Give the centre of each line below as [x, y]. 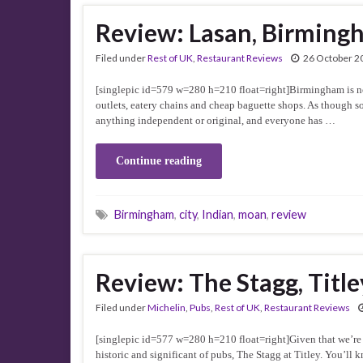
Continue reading [159, 161]
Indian [218, 214]
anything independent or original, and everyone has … [216, 120]
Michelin [167, 307]
